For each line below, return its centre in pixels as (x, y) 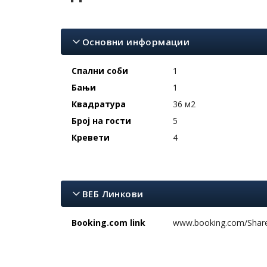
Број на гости (101, 121)
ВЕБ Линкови (113, 194)
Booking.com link (108, 223)
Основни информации (136, 42)
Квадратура (99, 104)
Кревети (91, 138)
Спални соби (100, 71)
